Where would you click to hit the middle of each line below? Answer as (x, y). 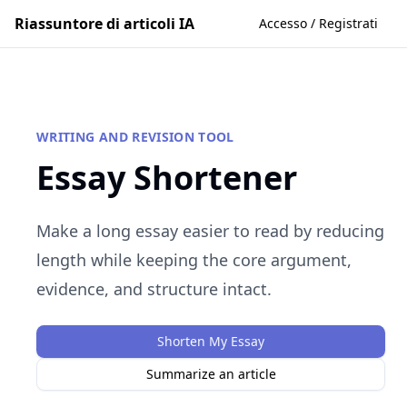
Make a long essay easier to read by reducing (210, 231)
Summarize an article (211, 374)
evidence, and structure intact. (154, 289)
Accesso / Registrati (318, 23)
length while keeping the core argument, (194, 260)
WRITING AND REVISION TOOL (135, 137)
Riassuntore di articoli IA (104, 24)
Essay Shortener (167, 178)
